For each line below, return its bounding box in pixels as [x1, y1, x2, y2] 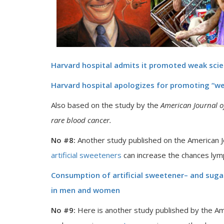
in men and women [51, 185, 120, 195]
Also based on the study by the [51, 100, 160, 110]
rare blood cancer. [51, 115, 111, 125]
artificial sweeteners [51, 150, 121, 160]
